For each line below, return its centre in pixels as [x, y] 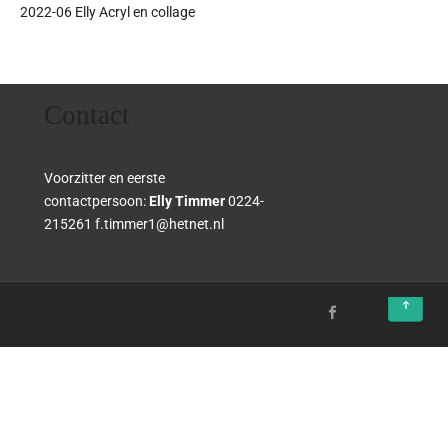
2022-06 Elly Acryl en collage [107, 12]
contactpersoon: [97, 201]
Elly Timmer [187, 201]
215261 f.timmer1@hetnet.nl [134, 224]
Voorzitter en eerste [105, 178]
